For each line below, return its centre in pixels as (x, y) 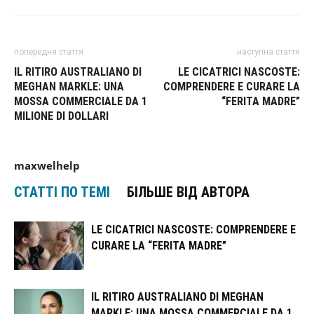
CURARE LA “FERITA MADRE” (159, 246)
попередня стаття (49, 52)
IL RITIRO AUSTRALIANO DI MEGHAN (177, 297)
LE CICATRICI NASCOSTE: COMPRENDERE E (193, 230)
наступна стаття (268, 52)
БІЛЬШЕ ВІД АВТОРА (188, 192)
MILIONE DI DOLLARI (61, 116)
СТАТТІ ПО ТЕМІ (62, 192)
